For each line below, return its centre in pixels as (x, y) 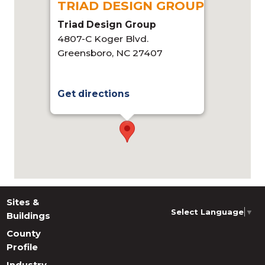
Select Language (207, 212)
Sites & (22, 202)
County (23, 233)
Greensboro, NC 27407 (110, 53)
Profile (22, 247)
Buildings (28, 216)
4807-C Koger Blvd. (103, 39)
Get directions (93, 94)
